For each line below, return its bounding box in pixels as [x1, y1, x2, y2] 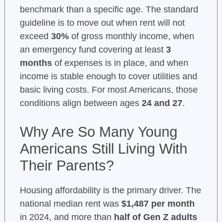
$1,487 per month [121, 199, 195, 209]
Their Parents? [19, 158, 114, 174]
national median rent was [19, 199, 121, 209]
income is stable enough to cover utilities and [19, 71, 197, 82]
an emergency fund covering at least [19, 45, 166, 55]
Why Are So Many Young [19, 124, 177, 140]
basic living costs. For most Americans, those [19, 85, 198, 95]
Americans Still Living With [19, 141, 187, 157]
